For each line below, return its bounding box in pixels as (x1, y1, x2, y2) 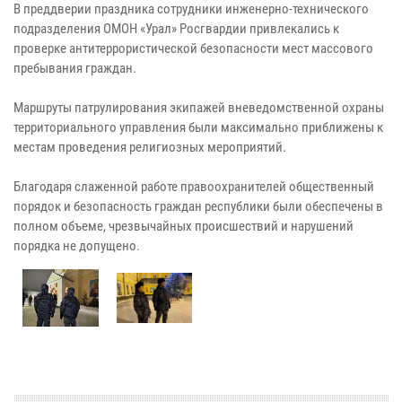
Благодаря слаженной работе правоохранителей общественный (13, 179, 374, 196)
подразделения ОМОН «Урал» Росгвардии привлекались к (13, 21, 339, 38)
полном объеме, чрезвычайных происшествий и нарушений (13, 218, 354, 235)
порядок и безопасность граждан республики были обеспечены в (13, 198, 383, 215)
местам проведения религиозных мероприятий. (13, 139, 286, 156)
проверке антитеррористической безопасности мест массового (13, 40, 373, 57)
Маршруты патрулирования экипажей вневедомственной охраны (13, 100, 384, 117)
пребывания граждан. (13, 60, 136, 77)
